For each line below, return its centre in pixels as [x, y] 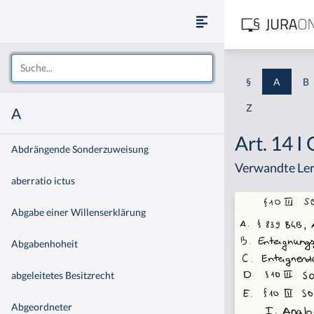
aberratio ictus [43, 180]
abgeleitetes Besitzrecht [63, 275]
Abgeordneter [42, 306]
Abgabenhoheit [45, 243]
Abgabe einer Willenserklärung [78, 212]
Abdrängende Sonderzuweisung [80, 149]
